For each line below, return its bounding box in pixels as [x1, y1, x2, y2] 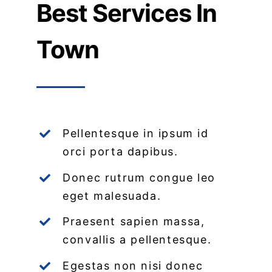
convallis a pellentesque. [63, 233, 212, 246]
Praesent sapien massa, [63, 215, 205, 228]
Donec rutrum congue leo [63, 171, 216, 184]
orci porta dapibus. [63, 144, 178, 158]
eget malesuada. [63, 189, 161, 202]
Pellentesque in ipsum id [63, 126, 209, 140]
